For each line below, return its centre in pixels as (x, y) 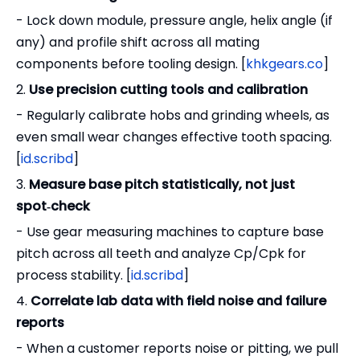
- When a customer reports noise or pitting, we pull (177, 349)
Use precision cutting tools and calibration (168, 90)
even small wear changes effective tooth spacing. (174, 137)
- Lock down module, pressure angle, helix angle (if (174, 21)
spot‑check (53, 207)
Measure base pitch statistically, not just (162, 185)
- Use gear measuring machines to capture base (170, 232)
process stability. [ (74, 276)
